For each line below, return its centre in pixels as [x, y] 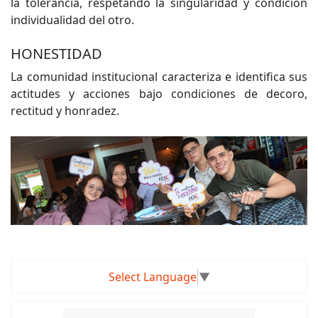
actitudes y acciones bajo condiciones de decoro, [159, 94]
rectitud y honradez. [65, 111]
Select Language [153, 277]
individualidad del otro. [74, 20]
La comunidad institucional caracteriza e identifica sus [159, 77]
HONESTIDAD [56, 54]
